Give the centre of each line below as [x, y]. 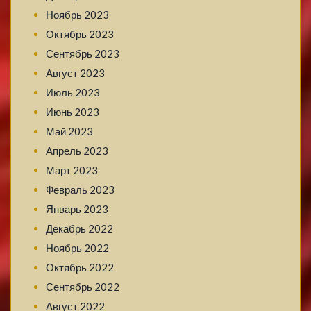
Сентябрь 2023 [83, 54]
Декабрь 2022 [79, 229]
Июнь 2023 [73, 112]
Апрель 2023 [77, 151]
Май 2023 [69, 132]
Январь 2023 [77, 209]
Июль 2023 [73, 93]
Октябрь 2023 [80, 34]
